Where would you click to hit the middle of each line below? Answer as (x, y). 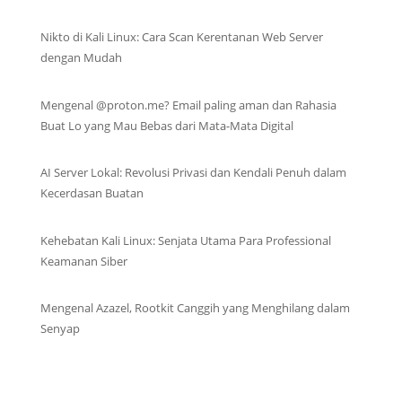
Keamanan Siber (83, 261)
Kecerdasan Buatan (92, 193)
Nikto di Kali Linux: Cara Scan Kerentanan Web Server (181, 37)
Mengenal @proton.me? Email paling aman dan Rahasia (188, 105)
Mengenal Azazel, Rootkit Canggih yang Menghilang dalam (195, 308)
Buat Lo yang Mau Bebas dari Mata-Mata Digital (166, 125)
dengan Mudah (81, 58)
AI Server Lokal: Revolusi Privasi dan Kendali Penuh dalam (193, 173)
